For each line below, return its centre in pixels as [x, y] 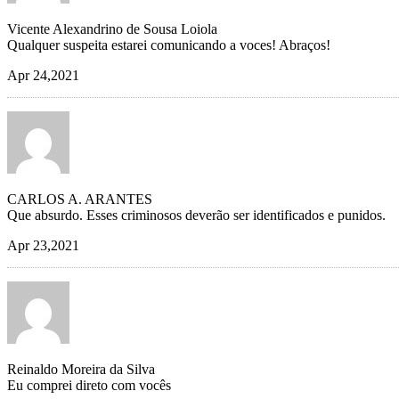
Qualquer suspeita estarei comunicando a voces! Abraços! [169, 45]
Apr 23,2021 [43, 246]
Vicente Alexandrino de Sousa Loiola [112, 29]
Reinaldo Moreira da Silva [81, 370]
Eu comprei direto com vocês [89, 386]
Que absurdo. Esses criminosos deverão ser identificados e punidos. [196, 216]
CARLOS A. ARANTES [80, 199]
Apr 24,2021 [43, 76]
